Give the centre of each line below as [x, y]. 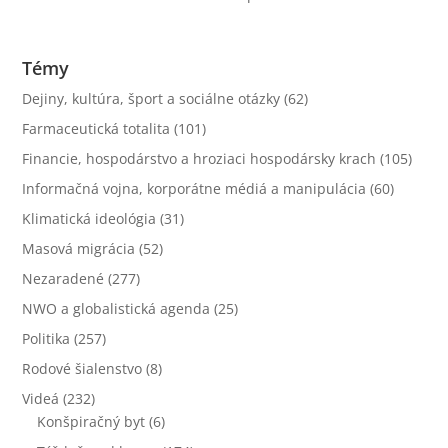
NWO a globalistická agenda [116, 308]
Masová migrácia [79, 248]
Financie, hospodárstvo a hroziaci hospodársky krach [199, 158]
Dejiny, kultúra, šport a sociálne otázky [151, 98]
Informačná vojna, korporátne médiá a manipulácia [194, 188]
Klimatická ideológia [89, 218]
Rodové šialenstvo [82, 368]
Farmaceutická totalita [96, 128]
